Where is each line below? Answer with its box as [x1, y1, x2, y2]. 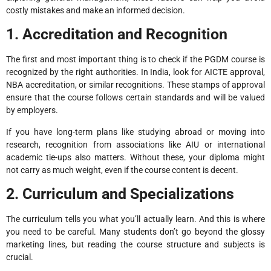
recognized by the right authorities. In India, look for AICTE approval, [6, 67, 265, 77]
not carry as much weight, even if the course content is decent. [6, 165, 238, 175]
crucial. [6, 252, 33, 263]
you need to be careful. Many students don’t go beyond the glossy [6, 227, 265, 237]
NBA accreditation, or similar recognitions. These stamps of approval [6, 80, 265, 90]
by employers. [6, 105, 58, 116]
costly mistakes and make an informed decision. [6, 5, 185, 15]
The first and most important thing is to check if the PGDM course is [6, 54, 265, 65]
